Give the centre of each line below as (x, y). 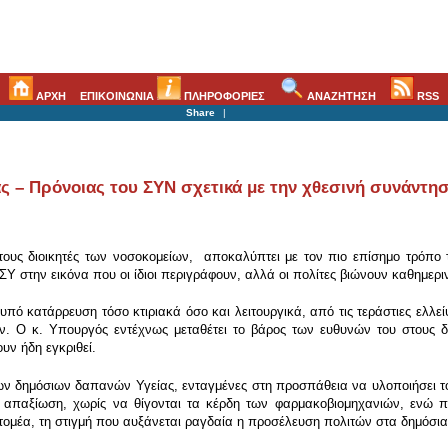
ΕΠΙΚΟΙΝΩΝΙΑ (119, 95)
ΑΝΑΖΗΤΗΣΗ (339, 95)
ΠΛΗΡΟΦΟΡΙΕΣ (223, 95)
